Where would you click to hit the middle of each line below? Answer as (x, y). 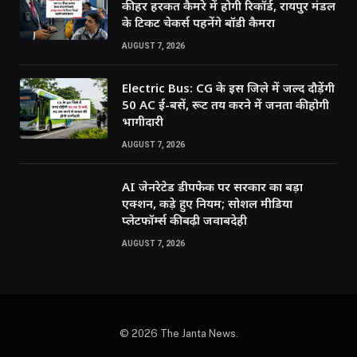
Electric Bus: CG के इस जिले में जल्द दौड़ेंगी (228, 87)
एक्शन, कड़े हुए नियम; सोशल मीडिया (207, 203)
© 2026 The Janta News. (178, 333)
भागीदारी (143, 121)
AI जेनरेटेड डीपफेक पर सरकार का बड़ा (212, 186)
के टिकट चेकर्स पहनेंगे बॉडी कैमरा (198, 22)
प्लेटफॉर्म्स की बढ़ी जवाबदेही (184, 220)
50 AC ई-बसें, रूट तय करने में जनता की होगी (226, 104)
